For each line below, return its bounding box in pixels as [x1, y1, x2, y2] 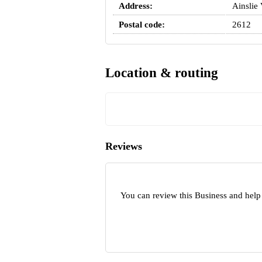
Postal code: [118, 20, 165, 30]
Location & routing [105, 65, 218, 80]
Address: [118, 1, 153, 11]
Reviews [105, 140, 142, 152]
